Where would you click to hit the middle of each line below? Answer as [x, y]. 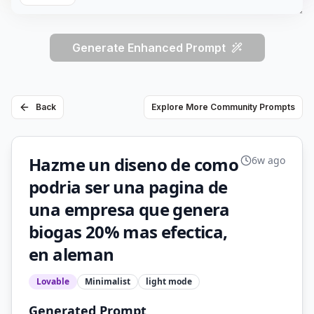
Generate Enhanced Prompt [149, 48]
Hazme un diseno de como [134, 164]
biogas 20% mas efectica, [128, 232]
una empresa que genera [129, 209]
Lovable [53, 281]
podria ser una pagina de [128, 187]
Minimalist [108, 281]
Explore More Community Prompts [223, 107]
